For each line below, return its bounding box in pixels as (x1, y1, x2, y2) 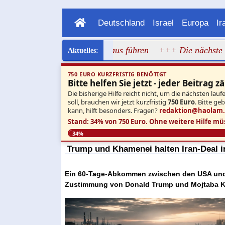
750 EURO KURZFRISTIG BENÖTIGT (67, 70, 167, 78)
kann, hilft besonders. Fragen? (67, 105, 159, 115)
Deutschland (97, 18, 145, 28)
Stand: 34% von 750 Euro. (67, 117, 148, 126)
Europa (181, 18, 208, 28)
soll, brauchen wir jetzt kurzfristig (67, 97, 168, 106)
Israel (152, 18, 174, 28)
